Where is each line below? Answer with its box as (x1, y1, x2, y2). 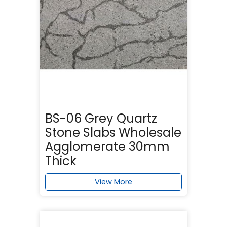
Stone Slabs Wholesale (45, 124, 181, 141)
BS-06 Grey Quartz (45, 109, 157, 127)
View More (95, 176, 132, 187)
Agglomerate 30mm (45, 138, 170, 155)
